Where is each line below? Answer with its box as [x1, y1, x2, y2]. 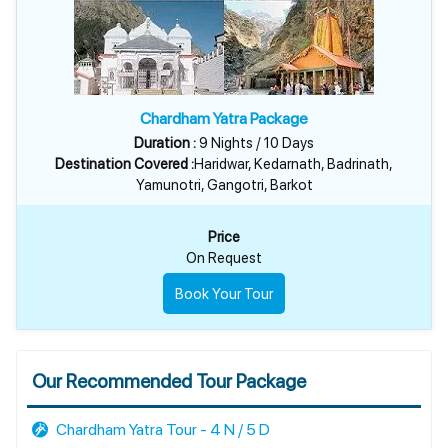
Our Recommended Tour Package [32, 370, 306, 393]
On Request [186, 249, 262, 266]
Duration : [134, 134, 196, 151]
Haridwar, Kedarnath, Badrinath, [194, 155, 393, 172]
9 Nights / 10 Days [196, 134, 314, 151]
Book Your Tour [175, 285, 273, 302]
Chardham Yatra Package [140, 109, 308, 128]
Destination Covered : [55, 155, 194, 172]
